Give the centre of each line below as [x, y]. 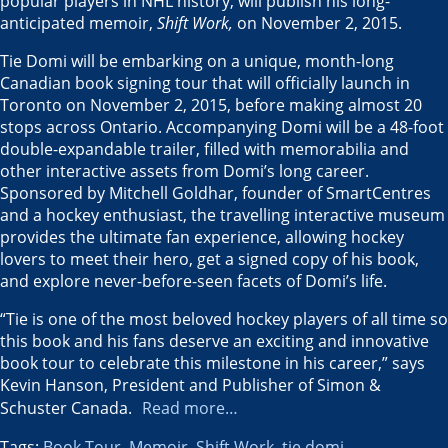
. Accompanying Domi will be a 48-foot [301, 126]
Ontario [129, 126]
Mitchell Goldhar [171, 192]
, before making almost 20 [324, 104]
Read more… [190, 407]
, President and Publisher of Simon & [242, 384]
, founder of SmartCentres [332, 192]
